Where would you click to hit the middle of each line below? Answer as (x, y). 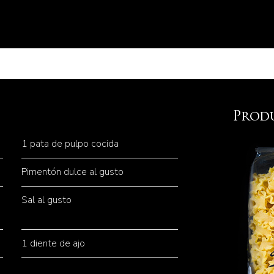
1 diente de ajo (53, 243)
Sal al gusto (46, 200)
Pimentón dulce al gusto (72, 172)
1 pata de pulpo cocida (70, 144)
